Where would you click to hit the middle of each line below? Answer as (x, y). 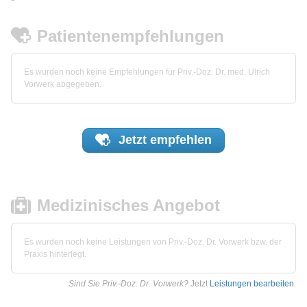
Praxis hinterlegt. (55, 255)
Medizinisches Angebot (129, 206)
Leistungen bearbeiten (252, 284)
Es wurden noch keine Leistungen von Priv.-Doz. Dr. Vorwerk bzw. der (153, 242)
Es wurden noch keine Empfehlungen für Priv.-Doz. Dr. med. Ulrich (147, 72)
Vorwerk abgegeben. (63, 85)
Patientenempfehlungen (131, 36)
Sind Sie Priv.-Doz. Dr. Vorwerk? (128, 284)
